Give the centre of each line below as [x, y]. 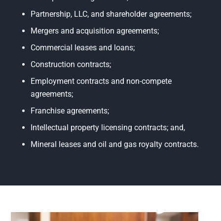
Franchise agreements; [70, 110]
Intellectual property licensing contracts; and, [108, 127]
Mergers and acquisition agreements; [95, 31]
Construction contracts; [71, 64]
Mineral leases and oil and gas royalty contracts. [115, 144]
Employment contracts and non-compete [101, 81]
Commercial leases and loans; [83, 47]
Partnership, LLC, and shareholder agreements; [111, 14]
